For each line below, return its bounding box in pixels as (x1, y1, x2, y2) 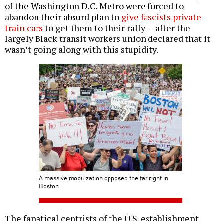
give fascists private (121, 11, 201, 23)
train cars (5, 22, 43, 34)
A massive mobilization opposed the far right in (39, 173, 168, 183)
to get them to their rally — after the (43, 22, 190, 34)
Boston (39, 181, 59, 191)
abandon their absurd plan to (5, 11, 121, 23)
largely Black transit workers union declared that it (5, 33, 210, 45)
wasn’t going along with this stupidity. (5, 43, 158, 56)
